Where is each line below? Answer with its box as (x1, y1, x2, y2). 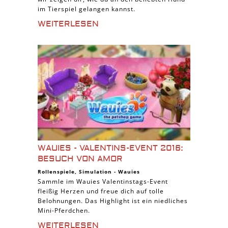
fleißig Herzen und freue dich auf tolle (38, 187, 164, 195)
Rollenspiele (38, 168, 75, 175)
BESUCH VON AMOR (38, 154, 123, 164)
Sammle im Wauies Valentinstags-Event (38, 177, 168, 186)
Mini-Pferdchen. (38, 206, 90, 215)
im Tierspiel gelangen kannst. (38, 5, 135, 13)
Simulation (79, 168, 112, 175)
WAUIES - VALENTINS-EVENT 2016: (38, 143, 183, 153)
